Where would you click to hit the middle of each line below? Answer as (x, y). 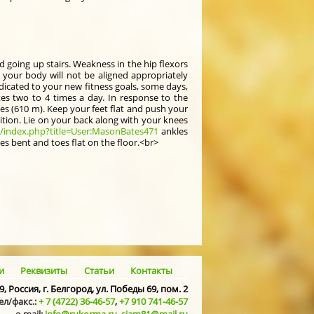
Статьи (99, 270)
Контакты (151, 270)
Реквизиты (44, 270)
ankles (173, 131)
